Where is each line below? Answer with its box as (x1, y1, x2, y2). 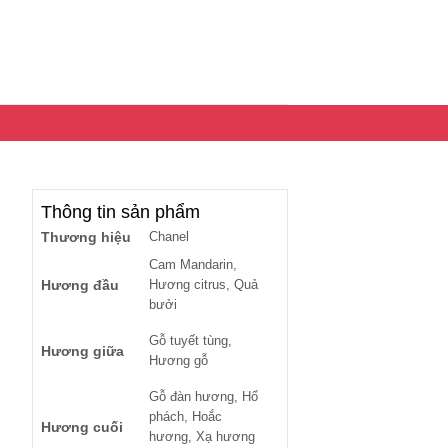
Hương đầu (41, 277, 119, 293)
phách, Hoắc (149, 409, 222, 424)
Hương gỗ (149, 353, 208, 368)
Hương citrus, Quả (149, 277, 258, 292)
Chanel (149, 229, 189, 244)
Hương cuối (41, 419, 123, 435)
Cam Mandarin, (149, 257, 237, 272)
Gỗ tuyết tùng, (149, 333, 232, 348)
